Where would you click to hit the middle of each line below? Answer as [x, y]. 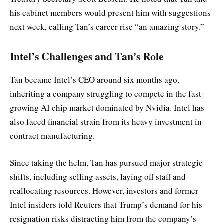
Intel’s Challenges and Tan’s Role [87, 56]
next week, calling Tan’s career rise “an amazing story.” [107, 26]
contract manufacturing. [52, 135]
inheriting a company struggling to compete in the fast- [107, 93]
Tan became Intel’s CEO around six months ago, [95, 79]
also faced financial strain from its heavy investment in [106, 121]
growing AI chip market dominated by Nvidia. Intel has [107, 107]
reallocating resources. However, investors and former [104, 191]
